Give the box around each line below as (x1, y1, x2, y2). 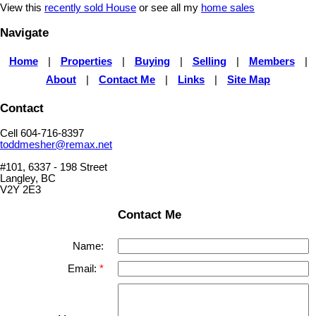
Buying (134, 55, 170, 67)
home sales (201, 1, 255, 13)
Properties (60, 55, 112, 67)
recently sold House (44, 1, 136, 13)
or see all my (136, 1, 201, 13)
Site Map (227, 73, 270, 85)
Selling (192, 55, 226, 67)
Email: (68, 262, 99, 274)
